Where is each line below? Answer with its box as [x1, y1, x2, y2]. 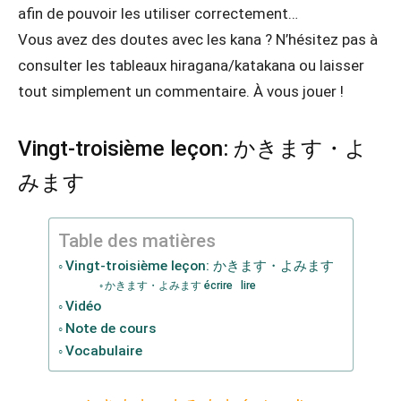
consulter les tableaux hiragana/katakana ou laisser [18, 56, 364, 74]
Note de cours [64, 320, 157, 337]
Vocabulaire [64, 343, 142, 359]
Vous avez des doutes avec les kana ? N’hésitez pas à [18, 30, 378, 48]
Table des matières [57, 230, 216, 252]
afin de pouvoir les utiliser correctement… [18, 4, 298, 22]
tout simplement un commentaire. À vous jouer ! [18, 82, 344, 100]
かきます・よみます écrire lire [105, 278, 256, 292]
